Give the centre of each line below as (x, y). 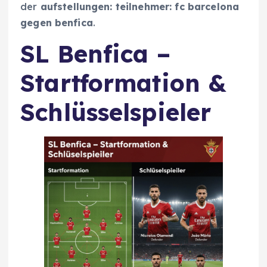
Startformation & (124, 83)
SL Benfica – (95, 54)
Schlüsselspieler (116, 112)
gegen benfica (57, 23)
